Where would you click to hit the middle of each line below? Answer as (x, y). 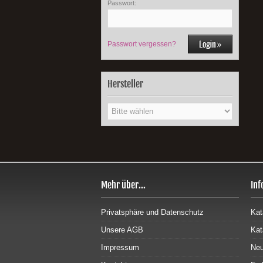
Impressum (120, 247)
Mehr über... (123, 185)
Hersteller (125, 84)
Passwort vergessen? (142, 44)
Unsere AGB (122, 230)
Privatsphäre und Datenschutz (152, 212)
